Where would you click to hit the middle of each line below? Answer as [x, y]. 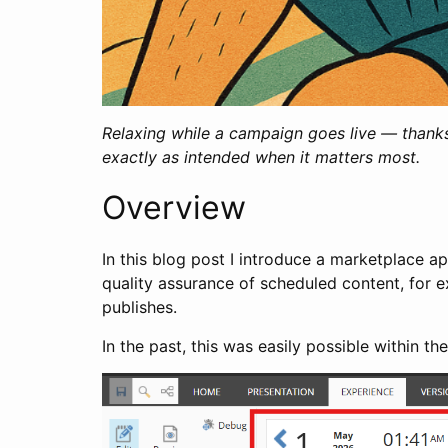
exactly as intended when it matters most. [261, 156]
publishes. [139, 306]
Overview [174, 207]
